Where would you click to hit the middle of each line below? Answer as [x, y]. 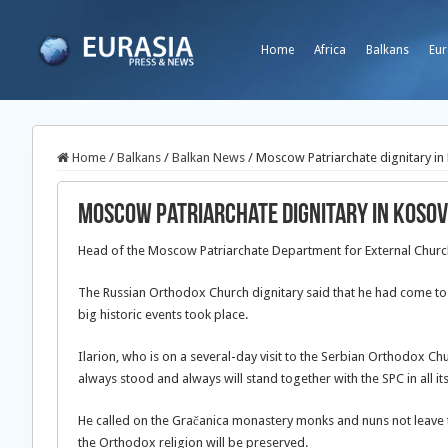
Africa [330, 50]
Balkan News [208, 157]
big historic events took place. [163, 314]
